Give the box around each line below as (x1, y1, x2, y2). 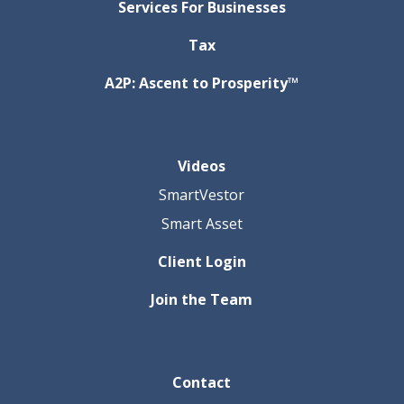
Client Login (157, 252, 246, 272)
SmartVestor (159, 185, 245, 206)
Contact (172, 372, 232, 393)
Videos (178, 156, 226, 177)
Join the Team (151, 289, 253, 310)
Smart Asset (161, 214, 243, 234)
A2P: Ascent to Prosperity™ (105, 73, 299, 94)
